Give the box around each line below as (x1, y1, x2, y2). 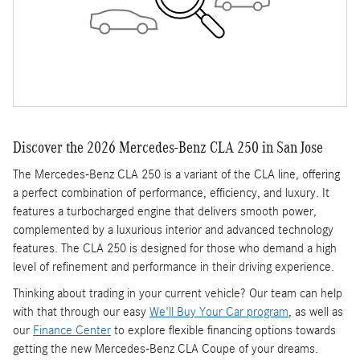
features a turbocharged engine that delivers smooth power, (13, 204, 317, 219)
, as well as (288, 305, 343, 320)
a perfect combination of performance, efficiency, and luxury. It (13, 186, 329, 201)
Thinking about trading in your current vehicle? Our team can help (13, 286, 342, 301)
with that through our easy (13, 305, 149, 320)
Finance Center (33, 323, 111, 338)
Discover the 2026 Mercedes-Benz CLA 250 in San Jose (13, 137, 323, 156)
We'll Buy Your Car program (149, 305, 288, 320)
